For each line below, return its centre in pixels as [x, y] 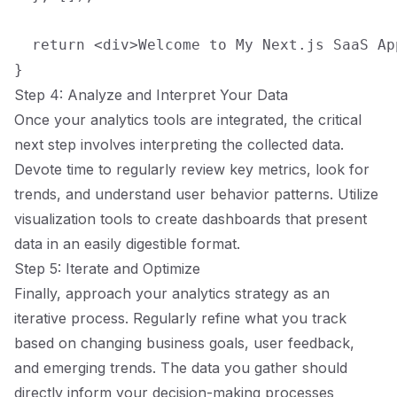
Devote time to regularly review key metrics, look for [192, 169]
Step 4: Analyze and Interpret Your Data [151, 95]
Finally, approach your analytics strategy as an [172, 293]
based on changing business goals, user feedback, [184, 343]
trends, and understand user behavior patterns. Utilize [196, 194]
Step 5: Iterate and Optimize [107, 269]
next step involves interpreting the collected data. [179, 144]
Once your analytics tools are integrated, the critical [188, 120]
